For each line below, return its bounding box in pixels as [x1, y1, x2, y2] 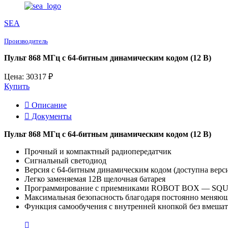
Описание [30, 100, 67, 109]
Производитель [4, 37, 48, 45]
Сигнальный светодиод [24, 156, 106, 165]
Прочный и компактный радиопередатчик [24, 147, 172, 156]
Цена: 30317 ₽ [4, 72, 53, 81]
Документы [30, 111, 72, 121]
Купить [4, 81, 30, 91]
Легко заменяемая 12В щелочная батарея [24, 174, 165, 183]
